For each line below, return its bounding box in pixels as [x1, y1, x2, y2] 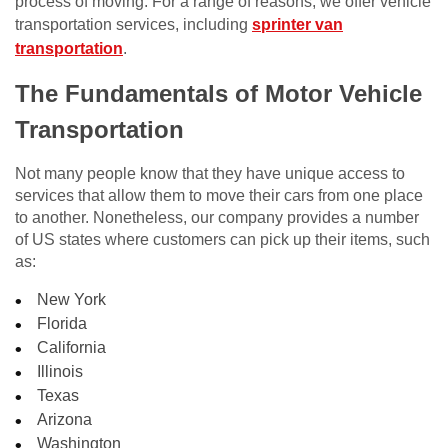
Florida [37, 315, 88, 333]
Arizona [37, 411, 93, 429]
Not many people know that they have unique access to [15, 165, 405, 183]
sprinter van [252, 16, 343, 34]
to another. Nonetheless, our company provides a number [15, 209, 419, 227]
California [37, 339, 107, 357]
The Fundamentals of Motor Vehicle [15, 80, 422, 108]
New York [37, 291, 107, 309]
